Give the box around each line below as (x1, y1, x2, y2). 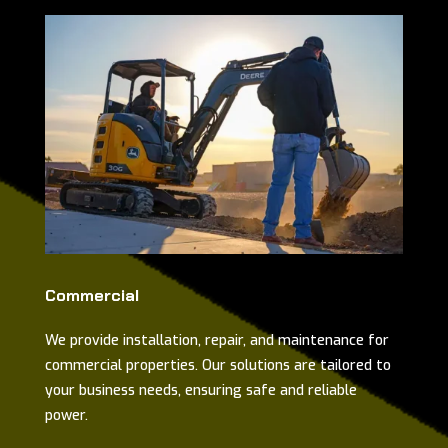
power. (44, 405, 88, 425)
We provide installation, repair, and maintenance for (44, 330, 389, 350)
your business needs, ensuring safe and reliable (44, 380, 357, 400)
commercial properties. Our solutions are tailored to (44, 355, 391, 375)
